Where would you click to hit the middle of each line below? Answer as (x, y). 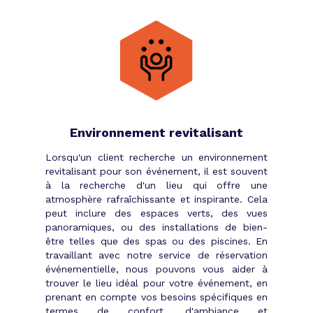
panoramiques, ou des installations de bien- (156, 227)
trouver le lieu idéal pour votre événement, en (156, 283)
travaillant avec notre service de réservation (156, 255)
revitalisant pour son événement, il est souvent (156, 171)
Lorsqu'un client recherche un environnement (156, 157)
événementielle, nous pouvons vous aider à (156, 269)
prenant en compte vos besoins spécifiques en (156, 297)
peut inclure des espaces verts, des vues (156, 213)
